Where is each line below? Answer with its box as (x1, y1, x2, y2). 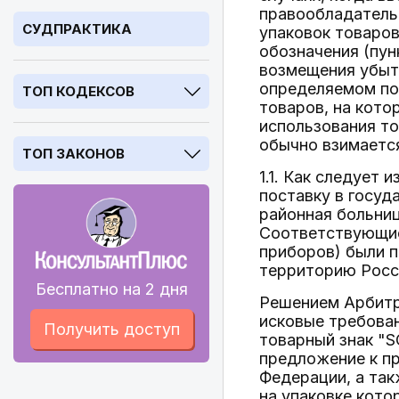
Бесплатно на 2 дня (35, 280, 188, 298)
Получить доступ (43, 320, 180, 338)
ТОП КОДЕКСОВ (22, 83, 134, 100)
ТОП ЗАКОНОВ (22, 145, 125, 162)
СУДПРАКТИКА (22, 20, 132, 37)
